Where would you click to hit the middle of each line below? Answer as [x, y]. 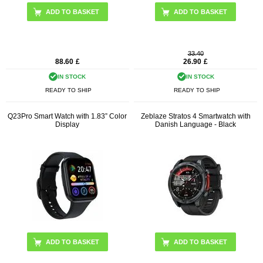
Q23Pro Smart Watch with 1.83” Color [68, 117]
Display [68, 125]
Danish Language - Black [196, 125]
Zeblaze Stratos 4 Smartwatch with [195, 117]
